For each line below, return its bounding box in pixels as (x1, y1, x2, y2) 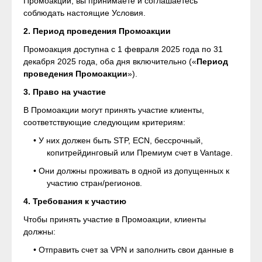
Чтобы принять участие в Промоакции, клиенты (23, 215, 206, 224)
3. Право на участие (23, 87, 106, 96)
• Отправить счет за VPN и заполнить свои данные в (33, 245, 233, 254)
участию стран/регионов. (47, 178, 142, 188)
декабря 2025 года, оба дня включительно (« (23, 57, 196, 66)
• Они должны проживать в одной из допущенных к (33, 166, 229, 175)
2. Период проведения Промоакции (23, 26, 171, 36)
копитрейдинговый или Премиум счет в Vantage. (47, 148, 233, 157)
